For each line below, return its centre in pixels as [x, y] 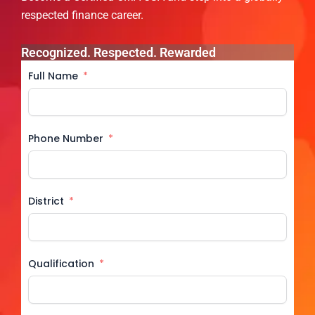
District [46, 201]
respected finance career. [82, 15]
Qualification [61, 263]
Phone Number [66, 138]
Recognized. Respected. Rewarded [118, 52]
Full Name [53, 76]
